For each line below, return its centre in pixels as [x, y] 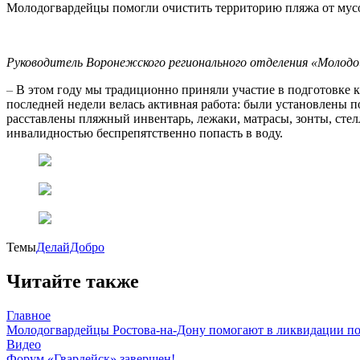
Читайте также [73, 281]
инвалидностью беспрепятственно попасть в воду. [145, 133]
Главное [29, 315]
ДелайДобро [70, 247]
